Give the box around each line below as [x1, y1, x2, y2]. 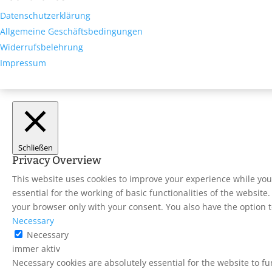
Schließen [18, 142, 53, 154]
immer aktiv [12, 243, 60, 255]
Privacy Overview [12, 154, 101, 168]
